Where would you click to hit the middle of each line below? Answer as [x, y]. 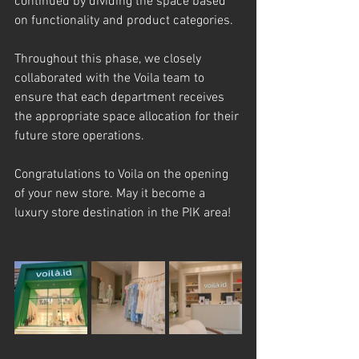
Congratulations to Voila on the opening [123, 175]
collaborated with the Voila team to [111, 79]
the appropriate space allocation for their [128, 117]
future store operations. [79, 136]
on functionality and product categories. [124, 21]
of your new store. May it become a [111, 194]
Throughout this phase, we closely [109, 59]
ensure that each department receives [121, 98]
